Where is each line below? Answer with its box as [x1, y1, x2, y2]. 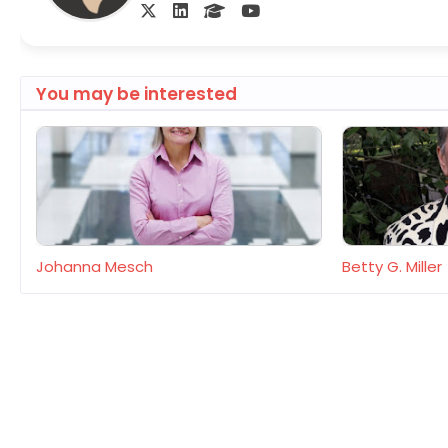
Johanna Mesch [36, 256, 153, 277]
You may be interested [36, 82, 237, 106]
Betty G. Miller [341, 256, 442, 277]
